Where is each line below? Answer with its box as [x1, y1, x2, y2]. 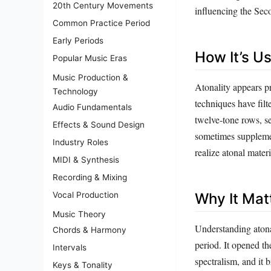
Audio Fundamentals [53, 102, 132, 112]
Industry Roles [53, 137, 108, 147]
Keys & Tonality [53, 260, 113, 270]
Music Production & [53, 72, 128, 82]
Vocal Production [53, 189, 119, 200]
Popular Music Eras [53, 53, 127, 63]
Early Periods [53, 35, 103, 45]
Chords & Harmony [53, 224, 126, 235]
